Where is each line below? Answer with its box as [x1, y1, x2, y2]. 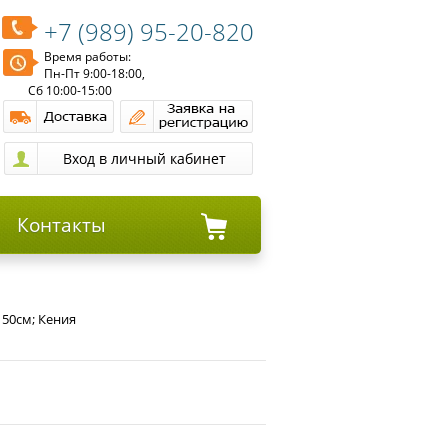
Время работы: [44, 48, 131, 65]
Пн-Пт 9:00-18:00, [44, 65, 145, 82]
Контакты [16, 212, 106, 238]
